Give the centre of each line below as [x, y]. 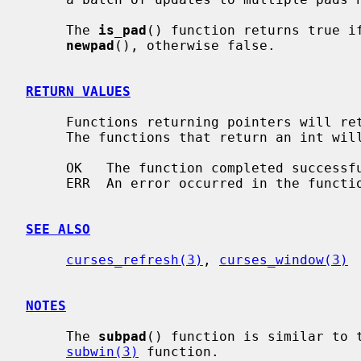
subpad [122, 336]
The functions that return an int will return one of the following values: [46, 137]
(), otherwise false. [195, 45]
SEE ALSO [58, 229]
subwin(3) [102, 351]
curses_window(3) [284, 259]
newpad [90, 45]
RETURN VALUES [78, 91]
